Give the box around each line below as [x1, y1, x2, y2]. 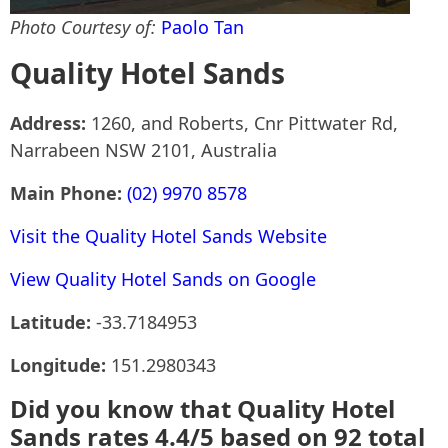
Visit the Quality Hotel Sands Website [10, 224, 327, 248]
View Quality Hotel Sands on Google [10, 267, 316, 291]
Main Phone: [10, 181, 127, 205]
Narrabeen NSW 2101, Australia [10, 138, 277, 162]
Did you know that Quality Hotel [10, 392, 395, 425]
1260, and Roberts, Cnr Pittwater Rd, [91, 111, 398, 135]
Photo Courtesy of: [10, 15, 161, 39]
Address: [10, 111, 91, 135]
